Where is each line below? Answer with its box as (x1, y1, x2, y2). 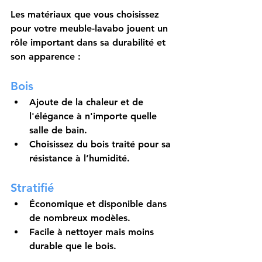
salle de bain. (29, 125, 87, 136)
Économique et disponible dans (29, 198, 170, 210)
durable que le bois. (29, 240, 116, 252)
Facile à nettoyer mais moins (29, 226, 157, 238)
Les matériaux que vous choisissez (11, 9, 162, 20)
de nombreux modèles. (29, 212, 130, 224)
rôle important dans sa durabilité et (11, 37, 168, 49)
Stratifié (11, 181, 54, 195)
